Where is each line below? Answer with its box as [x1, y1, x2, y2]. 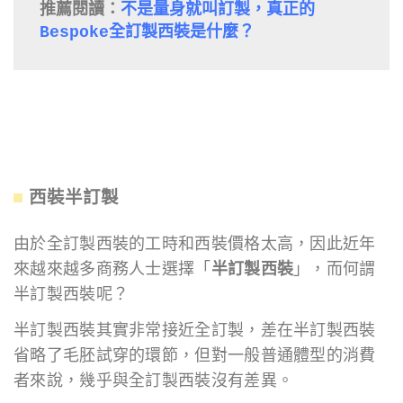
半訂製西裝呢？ [13, 284, 130, 304]
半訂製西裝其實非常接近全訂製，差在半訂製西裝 [13, 320, 376, 340]
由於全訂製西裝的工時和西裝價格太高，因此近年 [13, 234, 376, 254]
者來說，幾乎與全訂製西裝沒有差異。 [13, 371, 294, 390]
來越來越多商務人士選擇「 [13, 259, 211, 279]
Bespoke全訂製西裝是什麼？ [39, 23, 255, 42]
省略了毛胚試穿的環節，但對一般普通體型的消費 [13, 345, 376, 365]
